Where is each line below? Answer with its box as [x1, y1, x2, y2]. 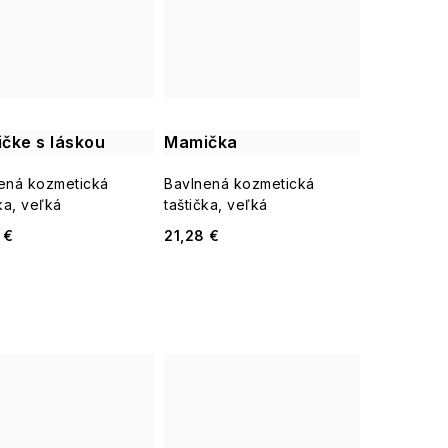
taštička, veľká [164, 196, 268, 213]
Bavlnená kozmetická [164, 175, 315, 192]
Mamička [164, 132, 238, 152]
